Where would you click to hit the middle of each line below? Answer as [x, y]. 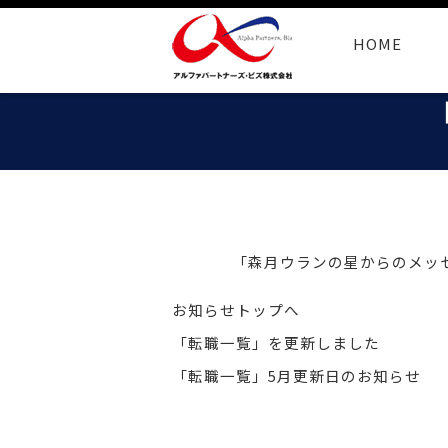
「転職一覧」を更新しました [276, 342]
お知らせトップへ [236, 309]
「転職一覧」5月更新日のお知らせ [296, 375]
